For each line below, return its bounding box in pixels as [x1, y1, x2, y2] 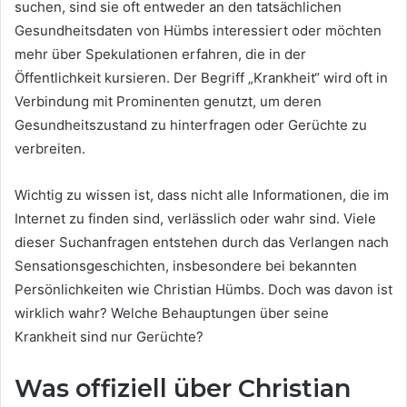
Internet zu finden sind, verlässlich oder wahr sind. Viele [15, 210, 376, 227]
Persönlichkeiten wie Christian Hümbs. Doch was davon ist [15, 281, 392, 298]
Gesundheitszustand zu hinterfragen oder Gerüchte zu [15, 116, 367, 134]
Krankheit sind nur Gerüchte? [15, 328, 203, 345]
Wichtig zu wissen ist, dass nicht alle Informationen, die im [15, 186, 389, 203]
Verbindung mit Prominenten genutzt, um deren [15, 93, 322, 110]
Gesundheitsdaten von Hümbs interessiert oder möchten [15, 22, 382, 39]
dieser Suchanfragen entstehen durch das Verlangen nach [15, 233, 389, 251]
